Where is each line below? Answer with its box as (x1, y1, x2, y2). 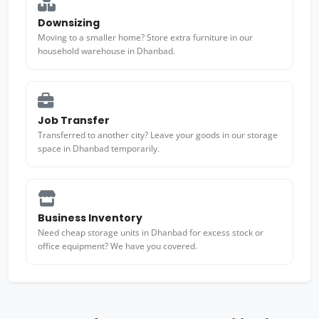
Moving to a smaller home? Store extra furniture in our (38, 31, 253, 43)
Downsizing (38, 16, 100, 30)
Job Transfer (38, 113, 110, 127)
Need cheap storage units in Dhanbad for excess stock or (38, 226, 263, 239)
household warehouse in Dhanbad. (38, 45, 175, 57)
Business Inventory (38, 211, 142, 225)
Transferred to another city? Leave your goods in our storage (38, 129, 278, 141)
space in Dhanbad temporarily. (38, 142, 159, 155)
